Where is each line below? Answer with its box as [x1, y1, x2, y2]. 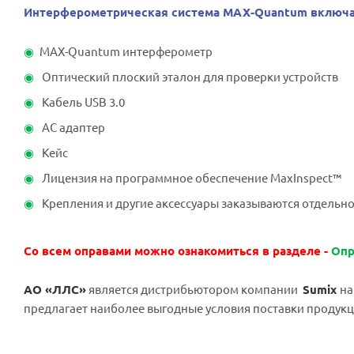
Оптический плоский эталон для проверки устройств [40, 69, 338, 85]
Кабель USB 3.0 [40, 94, 125, 110]
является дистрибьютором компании [86, 281, 303, 297]
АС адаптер [40, 119, 105, 135]
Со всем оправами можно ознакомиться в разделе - [24, 243, 331, 259]
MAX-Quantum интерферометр [40, 43, 213, 59]
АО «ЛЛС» [24, 281, 86, 298]
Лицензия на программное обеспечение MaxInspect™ [40, 170, 341, 186]
